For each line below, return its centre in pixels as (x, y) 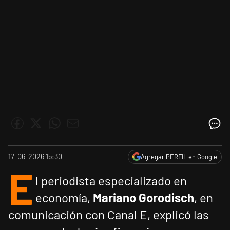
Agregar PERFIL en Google (179, 157)
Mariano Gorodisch (143, 198)
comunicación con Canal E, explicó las (109, 215)
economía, (64, 198)
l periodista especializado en (111, 181)
